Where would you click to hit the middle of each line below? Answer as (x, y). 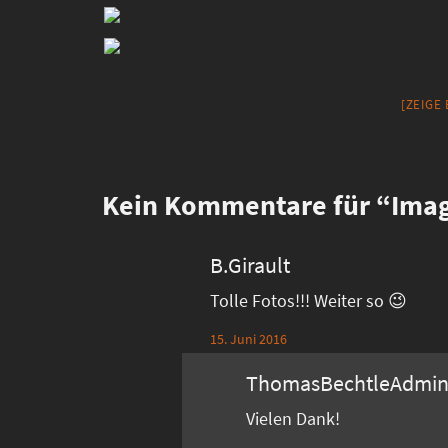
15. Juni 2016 (249, 338)
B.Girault (250, 264)
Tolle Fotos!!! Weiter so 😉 (309, 300)
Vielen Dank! (293, 418)
